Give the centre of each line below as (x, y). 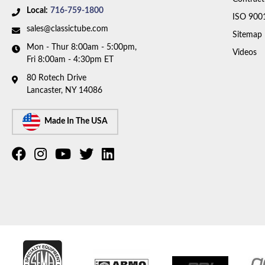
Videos (245, 53)
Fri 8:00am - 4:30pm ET (70, 59)
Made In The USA (76, 122)
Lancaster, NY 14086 (64, 90)
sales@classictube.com (67, 29)
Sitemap (247, 35)
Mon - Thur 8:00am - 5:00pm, (82, 47)
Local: (37, 10)
